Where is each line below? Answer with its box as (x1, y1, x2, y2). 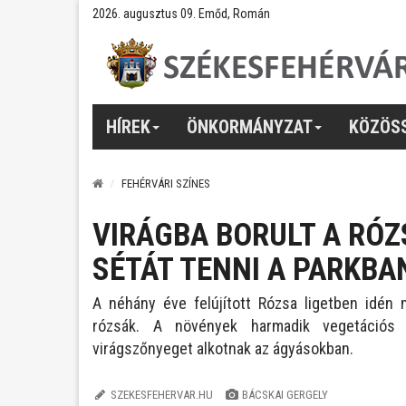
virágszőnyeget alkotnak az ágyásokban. (92, 339, 353, 358)
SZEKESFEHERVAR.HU (110, 388, 213, 401)
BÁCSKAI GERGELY (242, 388, 329, 401)
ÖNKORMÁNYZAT (187, 115, 313, 138)
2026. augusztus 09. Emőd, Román (92, 6, 270, 21)
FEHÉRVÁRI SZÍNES (121, 177, 210, 190)
